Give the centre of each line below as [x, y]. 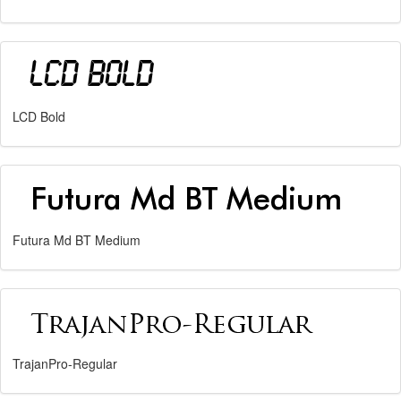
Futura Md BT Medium [77, 240]
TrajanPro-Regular [65, 363]
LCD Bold [39, 116]
